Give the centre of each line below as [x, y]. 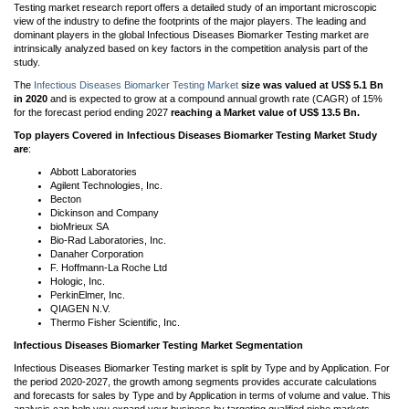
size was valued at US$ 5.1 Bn [311, 85]
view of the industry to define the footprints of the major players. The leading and [190, 21]
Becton [66, 199]
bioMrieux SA [79, 226]
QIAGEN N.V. [80, 309]
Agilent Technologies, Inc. [106, 185]
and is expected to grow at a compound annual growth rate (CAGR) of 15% [215, 99]
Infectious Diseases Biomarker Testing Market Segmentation [158, 345]
